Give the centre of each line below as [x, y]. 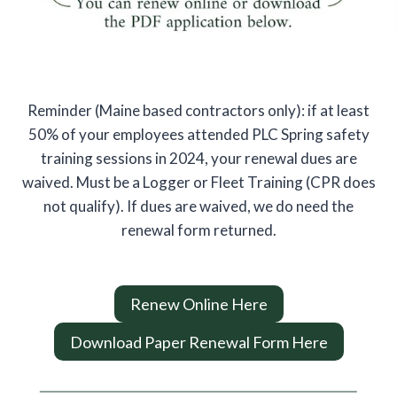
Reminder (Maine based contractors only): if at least [198, 110]
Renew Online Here [198, 304]
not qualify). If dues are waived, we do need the [198, 206]
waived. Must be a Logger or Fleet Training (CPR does [198, 182]
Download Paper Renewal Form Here [198, 342]
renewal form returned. [198, 230]
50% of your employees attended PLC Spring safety [198, 134]
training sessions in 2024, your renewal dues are [198, 158]
